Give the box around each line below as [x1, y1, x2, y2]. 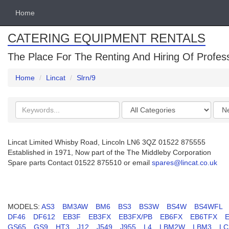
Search [15, 102, 39, 110]
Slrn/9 [77, 74, 96, 82]
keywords [15, 112, 49, 120]
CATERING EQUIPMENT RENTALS [8, 31, 205, 45]
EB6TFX [190, 213, 217, 221]
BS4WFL [194, 202, 222, 211]
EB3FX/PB [119, 213, 152, 221]
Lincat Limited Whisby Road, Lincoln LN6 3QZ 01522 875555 [8, 138, 205, 146]
